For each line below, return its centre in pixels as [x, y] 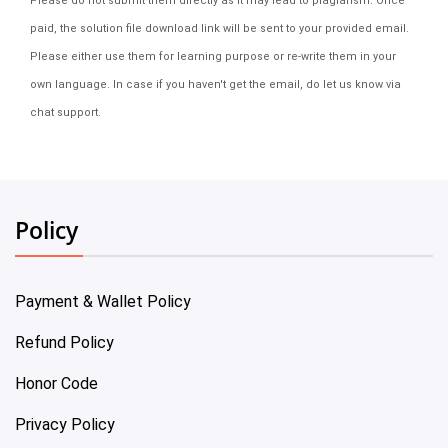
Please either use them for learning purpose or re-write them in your [213, 56]
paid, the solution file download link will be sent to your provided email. [219, 28]
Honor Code [56, 383]
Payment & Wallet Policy [103, 301]
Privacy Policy [65, 424]
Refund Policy [64, 342]
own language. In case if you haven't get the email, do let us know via [215, 84]
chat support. [65, 112]
